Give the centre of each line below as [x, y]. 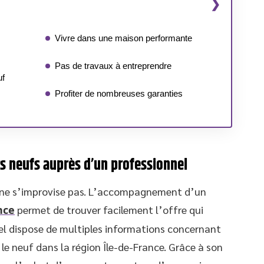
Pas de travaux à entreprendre [113, 66]
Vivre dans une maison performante [123, 38]
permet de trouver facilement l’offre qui [109, 209]
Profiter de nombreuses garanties [119, 93]
